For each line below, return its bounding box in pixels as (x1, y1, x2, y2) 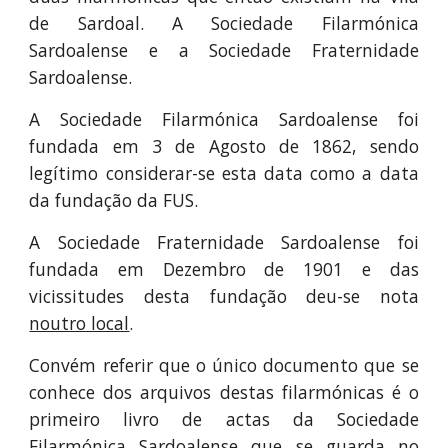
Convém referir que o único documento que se (29, 353, 419, 377)
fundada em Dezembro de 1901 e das (29, 257, 419, 281)
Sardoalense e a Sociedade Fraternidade (29, 38, 419, 62)
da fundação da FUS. (29, 188, 199, 212)
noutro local (29, 311, 130, 335)
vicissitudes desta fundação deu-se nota (29, 284, 419, 308)
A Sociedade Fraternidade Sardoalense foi (29, 230, 419, 254)
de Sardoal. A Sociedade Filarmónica (29, 11, 419, 35)
